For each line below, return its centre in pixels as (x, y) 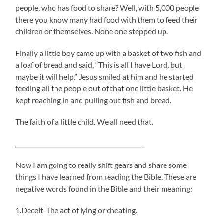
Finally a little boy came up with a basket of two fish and (109, 53)
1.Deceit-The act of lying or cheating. (76, 210)
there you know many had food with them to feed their (107, 20)
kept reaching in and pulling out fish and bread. (94, 100)
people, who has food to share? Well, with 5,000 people (107, 8)
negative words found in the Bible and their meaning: (104, 189)
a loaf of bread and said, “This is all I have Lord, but (99, 65)
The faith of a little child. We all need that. (84, 122)
